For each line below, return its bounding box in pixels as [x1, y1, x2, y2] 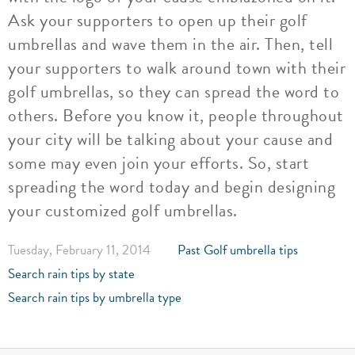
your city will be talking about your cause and [8, 126, 333, 152]
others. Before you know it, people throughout [8, 102, 344, 128]
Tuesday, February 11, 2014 [8, 240, 151, 260]
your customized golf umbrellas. [8, 197, 238, 223]
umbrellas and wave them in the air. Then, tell [8, 31, 333, 57]
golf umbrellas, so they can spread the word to [8, 78, 339, 105]
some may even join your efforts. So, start [8, 150, 309, 176]
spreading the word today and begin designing [8, 174, 335, 200]
